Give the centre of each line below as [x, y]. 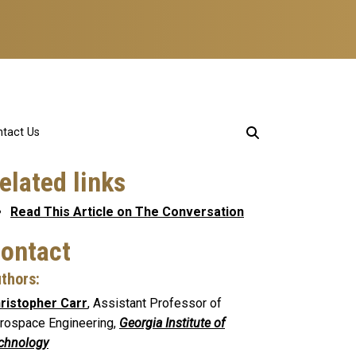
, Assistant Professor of [155, 303]
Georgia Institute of [172, 323]
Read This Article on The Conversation [127, 211]
